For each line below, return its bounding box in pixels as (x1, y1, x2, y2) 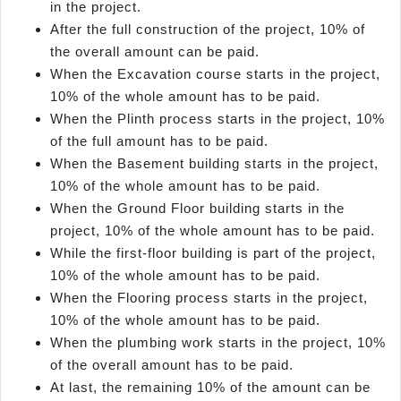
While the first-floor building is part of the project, (50, 244, 376, 260)
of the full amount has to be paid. (50, 132, 269, 149)
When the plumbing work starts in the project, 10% (50, 334, 386, 350)
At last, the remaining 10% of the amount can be (50, 379, 371, 395)
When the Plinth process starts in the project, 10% (50, 110, 385, 126)
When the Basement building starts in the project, (50, 155, 379, 171)
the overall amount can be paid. (50, 43, 260, 59)
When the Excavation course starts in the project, (50, 65, 380, 81)
